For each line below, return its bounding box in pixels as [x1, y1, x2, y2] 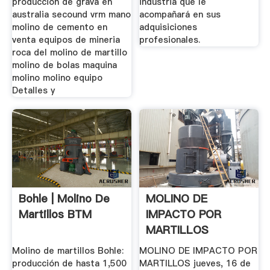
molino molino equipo [11, 72, 102, 84]
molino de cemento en [11, 21, 107, 34]
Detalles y [11, 84, 55, 97]
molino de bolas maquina [11, 59, 117, 72]
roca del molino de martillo [11, 46, 127, 59]
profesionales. [139, 34, 201, 46]
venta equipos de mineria [11, 34, 120, 46]
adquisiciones [139, 21, 198, 34]
